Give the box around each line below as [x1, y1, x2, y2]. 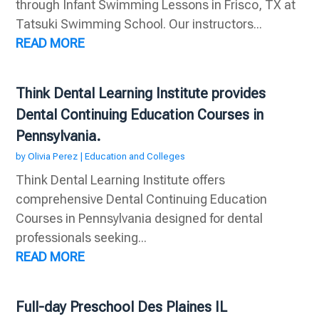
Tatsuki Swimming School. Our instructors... [16, 16, 263, 32]
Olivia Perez [28, 151, 78, 162]
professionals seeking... [16, 230, 147, 246]
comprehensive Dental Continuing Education [16, 192, 268, 207]
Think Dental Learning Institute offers [16, 172, 226, 188]
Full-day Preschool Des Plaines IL [16, 298, 228, 316]
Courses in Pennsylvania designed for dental [16, 211, 263, 226]
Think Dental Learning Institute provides [16, 85, 266, 103]
